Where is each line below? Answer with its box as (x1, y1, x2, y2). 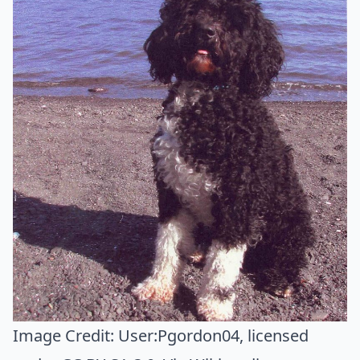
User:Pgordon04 (118, 324, 239, 346)
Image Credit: (13, 324, 118, 346)
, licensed (239, 324, 309, 346)
